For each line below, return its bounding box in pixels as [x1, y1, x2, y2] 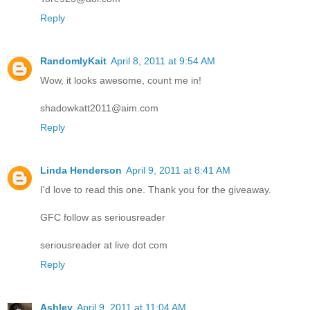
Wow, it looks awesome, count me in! [40, 74, 201, 86]
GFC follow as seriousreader [40, 211, 165, 223]
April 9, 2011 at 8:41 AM [126, 164, 230, 176]
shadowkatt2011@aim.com [40, 102, 158, 113]
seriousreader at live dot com [40, 239, 167, 250]
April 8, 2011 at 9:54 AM [111, 55, 215, 66]
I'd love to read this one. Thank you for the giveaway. [40, 183, 271, 195]
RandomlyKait [40, 55, 107, 66]
